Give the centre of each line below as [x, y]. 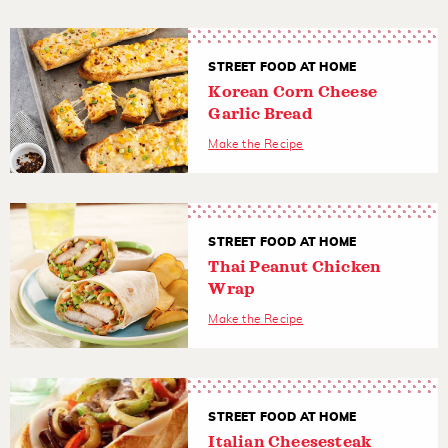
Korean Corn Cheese [292, 91]
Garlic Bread [260, 113]
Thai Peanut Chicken [295, 266]
